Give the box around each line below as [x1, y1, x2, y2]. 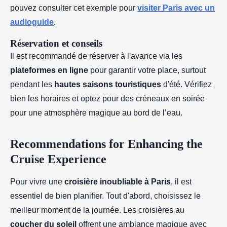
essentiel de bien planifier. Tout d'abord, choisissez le [10, 192, 201, 200]
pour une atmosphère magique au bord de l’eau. [10, 108, 182, 117]
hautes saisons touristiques [54, 80, 161, 89]
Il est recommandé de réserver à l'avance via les [10, 52, 182, 60]
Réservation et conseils [10, 38, 102, 49]
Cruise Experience [10, 153, 106, 166]
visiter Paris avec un [137, 4, 215, 12]
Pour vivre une [10, 177, 64, 186]
